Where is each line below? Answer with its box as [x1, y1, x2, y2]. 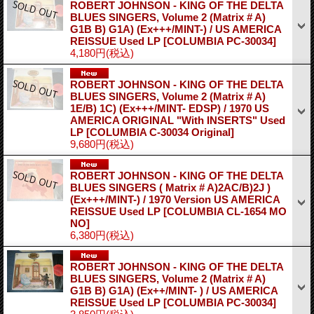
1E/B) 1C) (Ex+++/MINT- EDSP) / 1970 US [70, 102, 269, 114]
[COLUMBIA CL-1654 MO [163, 205, 287, 217]
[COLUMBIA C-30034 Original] [86, 125, 234, 138]
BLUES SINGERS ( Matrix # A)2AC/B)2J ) [70, 181, 271, 193]
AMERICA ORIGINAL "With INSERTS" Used [70, 114, 285, 126]
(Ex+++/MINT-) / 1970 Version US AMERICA [70, 193, 280, 205]
